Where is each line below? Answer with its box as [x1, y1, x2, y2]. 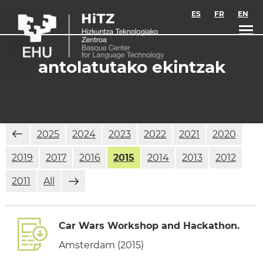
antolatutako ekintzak [38, 57, 225, 77]
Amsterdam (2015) [59, 240, 144, 251]
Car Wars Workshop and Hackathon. [59, 220, 240, 231]
